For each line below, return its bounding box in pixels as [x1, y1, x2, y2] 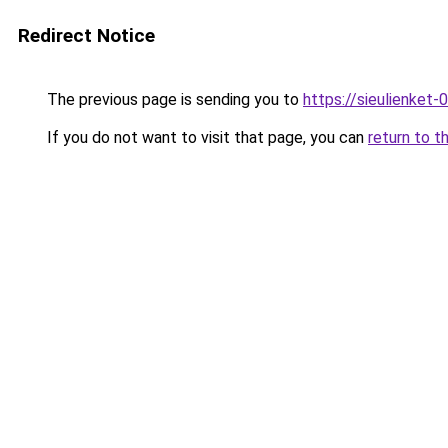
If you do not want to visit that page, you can [43, 128, 368, 147]
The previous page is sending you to [43, 90, 303, 109]
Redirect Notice [18, 24, 155, 47]
